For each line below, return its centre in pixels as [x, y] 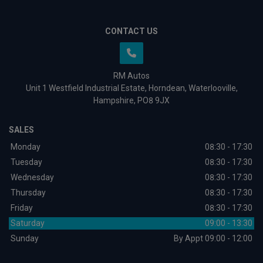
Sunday [25, 239]
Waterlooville [212, 88]
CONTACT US [131, 31]
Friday [22, 208]
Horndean [166, 88]
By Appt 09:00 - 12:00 [213, 239]
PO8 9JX [154, 101]
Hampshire [114, 101]
